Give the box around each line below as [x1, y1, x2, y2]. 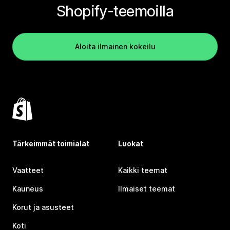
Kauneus [12, 184, 43, 193]
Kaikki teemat [118, 165, 167, 175]
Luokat [118, 139, 143, 148]
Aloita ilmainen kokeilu [74, 42, 156, 51]
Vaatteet [12, 165, 44, 175]
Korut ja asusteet [12, 202, 74, 212]
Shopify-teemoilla [56, 2, 174, 20]
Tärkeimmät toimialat [12, 139, 89, 148]
